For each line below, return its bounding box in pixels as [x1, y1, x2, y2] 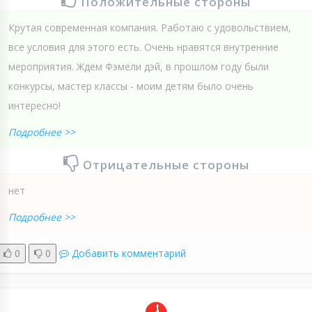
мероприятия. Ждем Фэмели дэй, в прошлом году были [8, 60, 269, 74]
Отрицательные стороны [82, 157, 249, 173]
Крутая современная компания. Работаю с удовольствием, [8, 21, 291, 35]
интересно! [8, 99, 61, 113]
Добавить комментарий [72, 247, 186, 260]
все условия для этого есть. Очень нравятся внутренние [8, 40, 279, 54]
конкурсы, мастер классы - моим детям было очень [8, 79, 253, 93]
